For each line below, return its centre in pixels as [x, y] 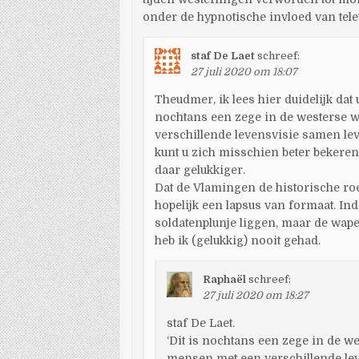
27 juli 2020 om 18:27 [256, 295]
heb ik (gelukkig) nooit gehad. [238, 240]
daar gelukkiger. [200, 170]
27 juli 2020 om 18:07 [244, 72]
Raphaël [225, 279]
